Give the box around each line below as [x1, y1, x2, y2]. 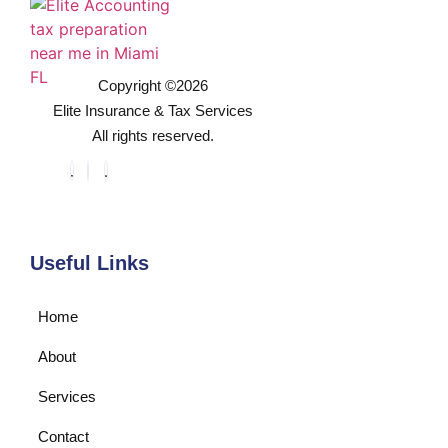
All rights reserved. [92, 126, 214, 144]
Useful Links [30, 251, 149, 274]
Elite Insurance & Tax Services [53, 101, 253, 119]
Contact [38, 427, 89, 445]
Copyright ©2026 [98, 76, 208, 94]
